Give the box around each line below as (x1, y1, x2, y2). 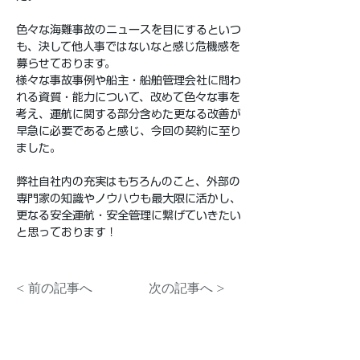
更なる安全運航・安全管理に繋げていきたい (16, 210, 241, 221)
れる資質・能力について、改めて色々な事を (16, 92, 240, 103)
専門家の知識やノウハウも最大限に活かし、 (16, 193, 241, 204)
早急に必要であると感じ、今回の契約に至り (16, 125, 241, 137)
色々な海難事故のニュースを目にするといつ (16, 24, 241, 35)
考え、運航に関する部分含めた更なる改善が (16, 108, 241, 120)
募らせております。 (16, 58, 116, 69)
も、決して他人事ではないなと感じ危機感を (16, 41, 240, 52)
